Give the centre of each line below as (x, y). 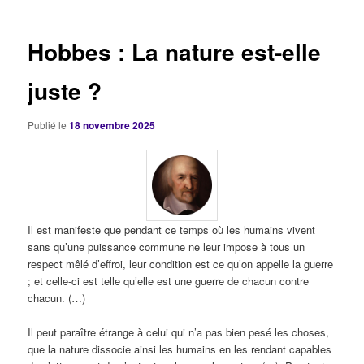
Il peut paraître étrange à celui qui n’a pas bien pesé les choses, (179, 332)
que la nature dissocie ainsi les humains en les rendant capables (180, 349)
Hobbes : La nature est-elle (175, 52)
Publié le (49, 124)
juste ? (65, 91)
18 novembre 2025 (113, 125)
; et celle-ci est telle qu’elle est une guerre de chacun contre (169, 281)
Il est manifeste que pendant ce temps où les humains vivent (172, 230)
